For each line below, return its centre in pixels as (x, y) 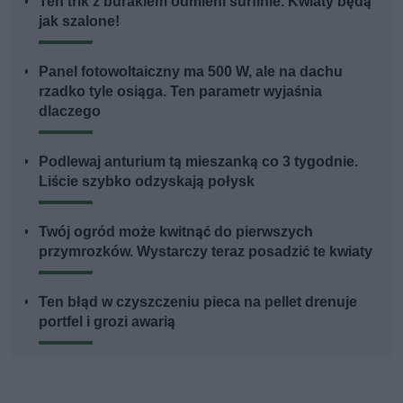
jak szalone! (80, 21)
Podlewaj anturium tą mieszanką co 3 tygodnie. (199, 161)
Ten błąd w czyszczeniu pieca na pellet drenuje (198, 301)
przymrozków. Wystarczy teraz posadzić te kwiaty (206, 251)
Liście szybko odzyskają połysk (147, 181)
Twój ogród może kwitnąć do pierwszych (176, 231)
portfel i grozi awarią (107, 321)
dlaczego (70, 111)
